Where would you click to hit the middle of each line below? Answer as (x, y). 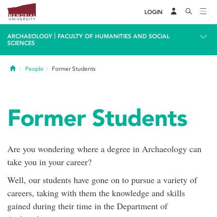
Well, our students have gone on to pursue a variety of (102, 180)
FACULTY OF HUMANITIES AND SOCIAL (114, 36)
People (34, 69)
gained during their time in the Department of (87, 206)
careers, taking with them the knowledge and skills (96, 193)
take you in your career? (49, 162)
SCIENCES (21, 43)
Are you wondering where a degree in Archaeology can (104, 149)
